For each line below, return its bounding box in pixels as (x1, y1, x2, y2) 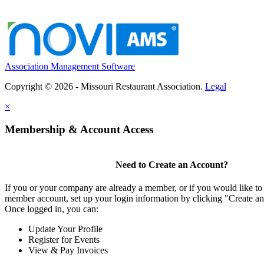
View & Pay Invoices (28, 245, 108, 256)
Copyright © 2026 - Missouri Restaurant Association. (5, 81, 205, 92)
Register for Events (28, 235, 100, 245)
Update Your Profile (28, 224, 103, 235)
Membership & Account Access (5, 123, 153, 136)
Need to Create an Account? (115, 159, 229, 170)
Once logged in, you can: (5, 204, 98, 214)
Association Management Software (5, 61, 135, 72)
